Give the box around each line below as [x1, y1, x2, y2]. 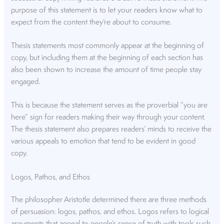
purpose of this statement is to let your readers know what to [11, 6, 203, 14]
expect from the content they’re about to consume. [11, 18, 172, 26]
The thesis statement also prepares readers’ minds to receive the [11, 125, 212, 134]
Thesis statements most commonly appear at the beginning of [11, 41, 204, 50]
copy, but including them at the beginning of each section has [11, 53, 203, 62]
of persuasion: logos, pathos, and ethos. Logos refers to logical [11, 208, 209, 216]
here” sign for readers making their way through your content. [11, 113, 205, 122]
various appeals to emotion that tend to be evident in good [11, 137, 196, 146]
